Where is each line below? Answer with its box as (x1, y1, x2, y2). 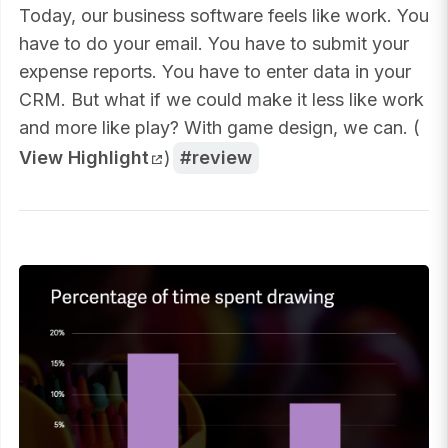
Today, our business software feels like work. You (19, 4, 429, 26)
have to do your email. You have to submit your (19, 32, 409, 54)
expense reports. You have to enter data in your (19, 60, 411, 82)
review (192, 147, 253, 169)
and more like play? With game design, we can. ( (19, 116, 420, 138)
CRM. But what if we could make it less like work (19, 88, 424, 110)
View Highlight (19, 147, 149, 169)
